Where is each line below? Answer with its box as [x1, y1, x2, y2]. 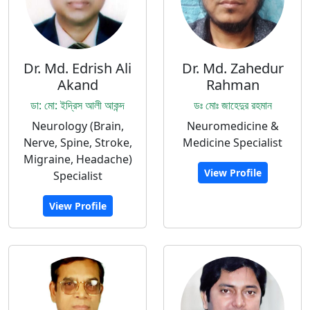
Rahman [206, 75, 259, 94]
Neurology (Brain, [31, 118, 124, 134]
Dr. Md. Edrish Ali [24, 59, 131, 77]
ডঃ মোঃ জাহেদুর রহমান [193, 98, 272, 113]
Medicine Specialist [183, 135, 282, 150]
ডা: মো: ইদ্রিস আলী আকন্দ [30, 98, 125, 113]
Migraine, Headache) [23, 152, 132, 167]
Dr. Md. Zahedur [181, 59, 284, 77]
